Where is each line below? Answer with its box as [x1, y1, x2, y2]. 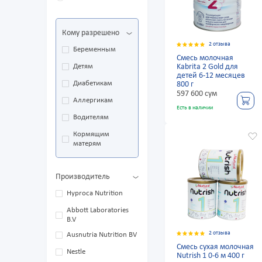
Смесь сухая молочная [177, 243, 254, 252]
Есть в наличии [177, 105, 213, 112]
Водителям [73, 113, 109, 122]
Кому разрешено [62, 29, 119, 38]
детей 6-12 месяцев [177, 71, 246, 81]
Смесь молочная [177, 54, 234, 63]
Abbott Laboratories [67, 206, 129, 215]
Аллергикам [73, 96, 113, 105]
